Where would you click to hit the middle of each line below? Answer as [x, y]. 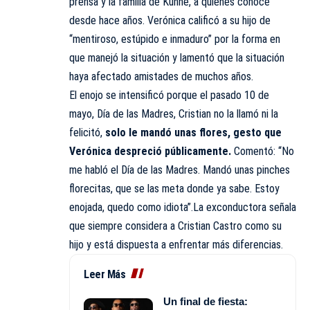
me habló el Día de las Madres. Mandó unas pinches [180, 170]
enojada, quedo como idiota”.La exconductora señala [183, 207]
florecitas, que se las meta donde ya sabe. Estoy [174, 188]
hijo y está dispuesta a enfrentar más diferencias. [176, 244]
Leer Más [104, 274]
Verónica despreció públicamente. [152, 151]
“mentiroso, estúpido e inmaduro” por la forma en [175, 39]
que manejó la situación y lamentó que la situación [177, 57]
